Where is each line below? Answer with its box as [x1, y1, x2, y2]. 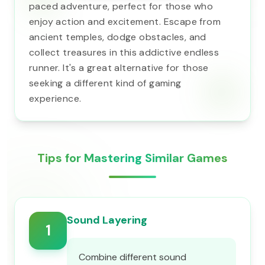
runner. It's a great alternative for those [29, 62, 209, 74]
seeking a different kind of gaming [29, 77, 182, 89]
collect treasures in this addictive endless [29, 46, 219, 59]
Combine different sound [79, 251, 186, 263]
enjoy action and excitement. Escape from [29, 15, 221, 28]
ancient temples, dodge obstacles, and [29, 31, 206, 43]
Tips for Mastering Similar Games [37, 150, 228, 166]
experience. [29, 92, 82, 105]
